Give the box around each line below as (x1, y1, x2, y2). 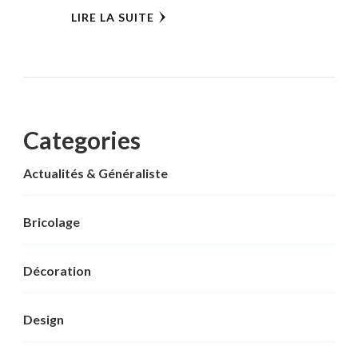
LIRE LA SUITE (70, 10, 154, 25)
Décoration (23, 263, 91, 279)
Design (23, 312, 64, 328)
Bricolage (23, 214, 80, 230)
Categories (23, 125, 141, 155)
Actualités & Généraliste (23, 165, 168, 181)
